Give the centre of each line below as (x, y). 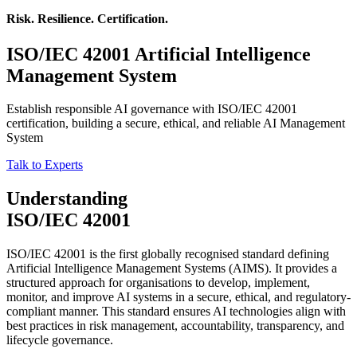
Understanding (67, 199)
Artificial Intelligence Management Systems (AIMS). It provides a (172, 269)
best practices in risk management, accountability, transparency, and (175, 326)
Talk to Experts (45, 165)
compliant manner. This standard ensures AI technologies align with (176, 312)
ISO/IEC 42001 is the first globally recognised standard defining (168, 254)
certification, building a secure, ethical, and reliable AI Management (176, 124)
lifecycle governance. (60, 340)
